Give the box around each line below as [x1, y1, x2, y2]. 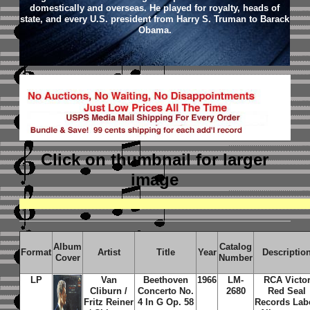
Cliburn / [90, 286, 128, 296]
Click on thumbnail [41, 150, 197, 169]
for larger [196, 150, 269, 169]
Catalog [219, 241, 253, 252]
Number [219, 253, 253, 263]
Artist [97, 247, 120, 257]
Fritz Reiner [84, 297, 134, 307]
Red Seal [268, 286, 307, 296]
